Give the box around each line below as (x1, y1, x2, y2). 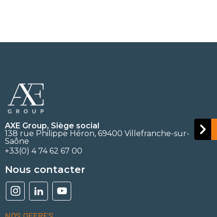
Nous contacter (5, 163, 85, 175)
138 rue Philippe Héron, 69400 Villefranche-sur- (5, 128, 189, 138)
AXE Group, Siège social (5, 121, 99, 130)
